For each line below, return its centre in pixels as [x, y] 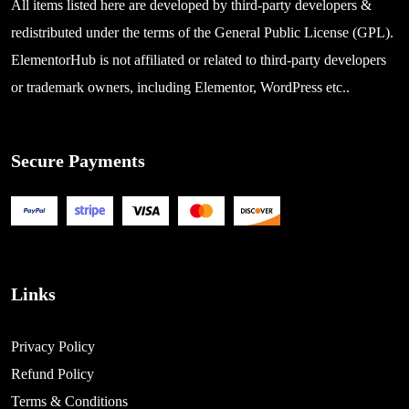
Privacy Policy [53, 347]
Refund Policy [52, 374]
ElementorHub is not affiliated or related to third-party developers [199, 60]
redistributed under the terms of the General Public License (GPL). [202, 33]
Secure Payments [78, 161]
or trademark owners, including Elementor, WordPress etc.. [180, 88]
